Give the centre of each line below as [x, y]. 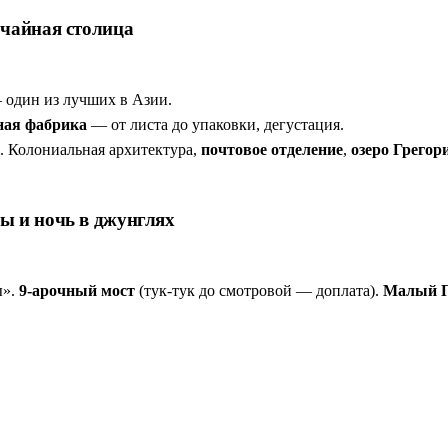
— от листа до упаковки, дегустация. [215, 124]
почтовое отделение [272, 149]
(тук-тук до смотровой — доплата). [259, 290]
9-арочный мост [77, 290]
